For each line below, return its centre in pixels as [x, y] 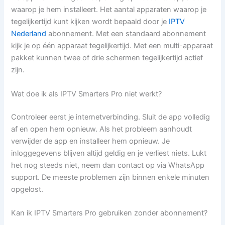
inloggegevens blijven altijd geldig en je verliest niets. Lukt [109, 153]
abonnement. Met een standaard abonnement [126, 34]
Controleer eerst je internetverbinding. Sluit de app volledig [111, 117]
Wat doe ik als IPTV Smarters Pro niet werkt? [87, 94]
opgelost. [27, 189]
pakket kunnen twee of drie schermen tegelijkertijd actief [107, 58]
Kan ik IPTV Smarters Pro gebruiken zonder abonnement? [109, 213]
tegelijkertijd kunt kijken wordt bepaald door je [90, 22]
